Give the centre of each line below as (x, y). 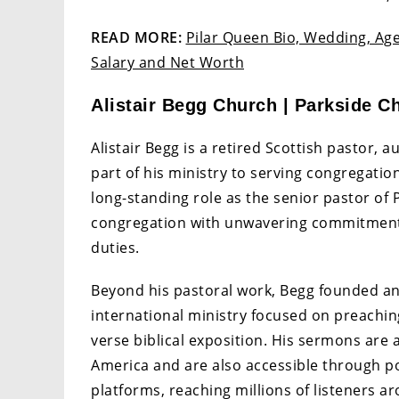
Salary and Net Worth (167, 63)
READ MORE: (138, 38)
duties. (115, 248)
